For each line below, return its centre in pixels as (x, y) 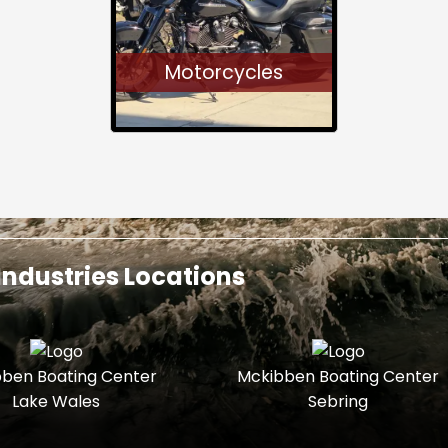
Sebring (338, 401)
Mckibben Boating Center (338, 376)
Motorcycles (224, 72)
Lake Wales (56, 401)
